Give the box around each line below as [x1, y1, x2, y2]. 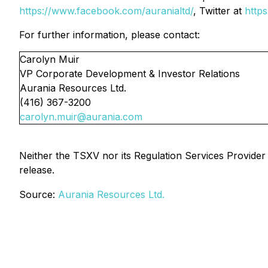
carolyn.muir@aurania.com [20, 111, 142, 123]
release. [19, 164, 54, 176]
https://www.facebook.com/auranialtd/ [19, 5, 193, 17]
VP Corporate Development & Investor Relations [20, 68, 240, 80]
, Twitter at [193, 5, 245, 17]
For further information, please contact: [19, 29, 200, 41]
